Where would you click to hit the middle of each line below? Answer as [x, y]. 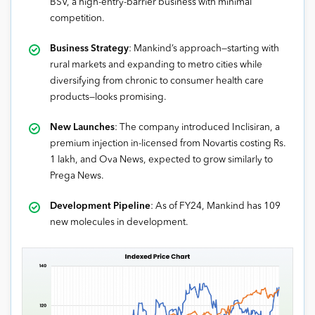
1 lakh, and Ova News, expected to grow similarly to [161, 160]
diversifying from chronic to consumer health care [157, 81]
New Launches [82, 127]
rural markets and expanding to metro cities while [156, 65]
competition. [77, 18]
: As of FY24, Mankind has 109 [216, 206]
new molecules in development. [119, 222]
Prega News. [77, 176]
